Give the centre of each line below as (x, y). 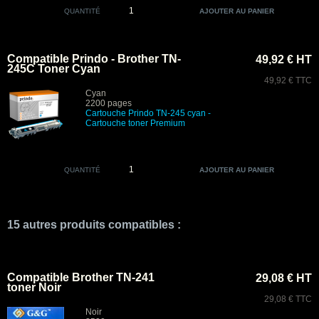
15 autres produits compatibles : (94, 225)
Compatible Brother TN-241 (81, 277)
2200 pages (109, 103)
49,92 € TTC (288, 80)
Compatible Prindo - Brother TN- (94, 59)
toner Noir (34, 287)
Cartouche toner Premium (135, 123)
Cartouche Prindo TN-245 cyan (146, 113)
